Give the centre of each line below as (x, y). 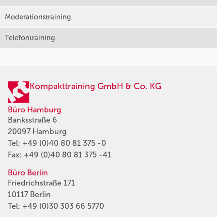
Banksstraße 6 (32, 120)
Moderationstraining (38, 17)
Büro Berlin (28, 172)
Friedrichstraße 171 (41, 183)
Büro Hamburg (34, 109)
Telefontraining (30, 38)
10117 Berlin (29, 194)
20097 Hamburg (37, 131)
